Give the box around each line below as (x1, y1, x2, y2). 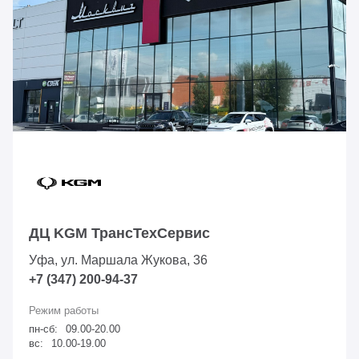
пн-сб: (29, 323, 58, 336)
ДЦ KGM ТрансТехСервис (29, 225, 210, 242)
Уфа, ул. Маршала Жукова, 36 (29, 253, 208, 268)
